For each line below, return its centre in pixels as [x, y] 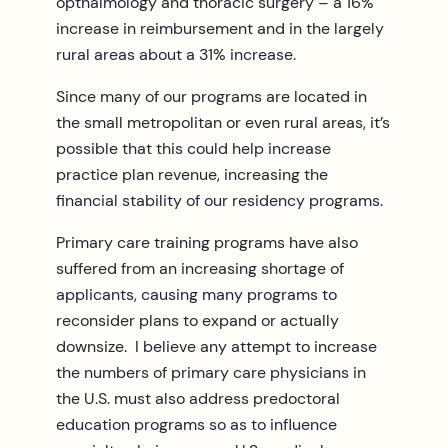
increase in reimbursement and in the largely [220, 28]
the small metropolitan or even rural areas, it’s [223, 122]
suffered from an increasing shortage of [200, 268]
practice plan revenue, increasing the [192, 174]
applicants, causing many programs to [196, 294]
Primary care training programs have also [207, 242]
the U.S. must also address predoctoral [198, 398]
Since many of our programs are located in [211, 96]
